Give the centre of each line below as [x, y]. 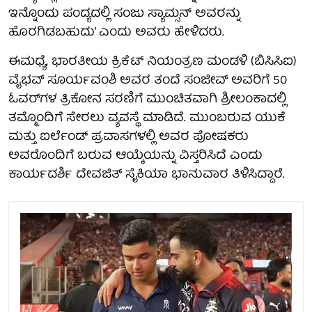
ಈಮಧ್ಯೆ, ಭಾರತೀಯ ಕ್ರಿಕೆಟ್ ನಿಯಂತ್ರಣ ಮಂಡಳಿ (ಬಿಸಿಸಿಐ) [153, 62]
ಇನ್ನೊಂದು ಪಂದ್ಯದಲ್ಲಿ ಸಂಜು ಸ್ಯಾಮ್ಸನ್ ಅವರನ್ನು [124, 14]
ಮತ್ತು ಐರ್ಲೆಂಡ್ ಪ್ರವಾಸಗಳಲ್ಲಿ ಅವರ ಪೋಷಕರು [128, 137]
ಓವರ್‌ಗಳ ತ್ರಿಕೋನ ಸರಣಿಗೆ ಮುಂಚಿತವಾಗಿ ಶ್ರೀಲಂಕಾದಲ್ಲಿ [147, 100]
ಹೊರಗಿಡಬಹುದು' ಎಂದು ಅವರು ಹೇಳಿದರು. [116, 33]
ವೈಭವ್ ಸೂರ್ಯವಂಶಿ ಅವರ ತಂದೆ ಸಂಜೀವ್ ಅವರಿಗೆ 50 [148, 81]
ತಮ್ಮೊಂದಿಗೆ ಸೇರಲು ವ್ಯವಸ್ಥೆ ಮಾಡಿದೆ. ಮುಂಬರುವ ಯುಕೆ [147, 118]
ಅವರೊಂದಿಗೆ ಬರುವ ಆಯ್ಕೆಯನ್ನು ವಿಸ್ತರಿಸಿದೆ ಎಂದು [135, 156]
